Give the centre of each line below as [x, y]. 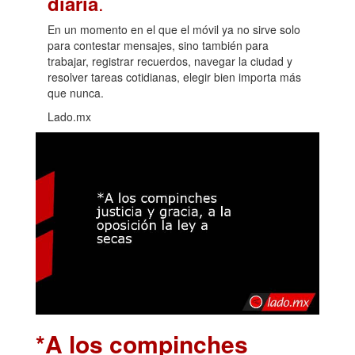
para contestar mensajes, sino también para [158, 45]
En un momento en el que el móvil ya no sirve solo [174, 29]
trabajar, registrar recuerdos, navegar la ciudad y [170, 61]
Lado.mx [69, 116]
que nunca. [76, 92]
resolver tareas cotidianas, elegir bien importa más [174, 76]
